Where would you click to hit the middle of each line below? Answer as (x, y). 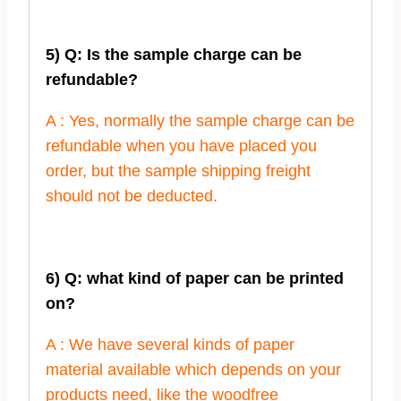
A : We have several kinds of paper (170, 345)
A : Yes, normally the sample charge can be (200, 121)
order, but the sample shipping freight (178, 171)
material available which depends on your (193, 370)
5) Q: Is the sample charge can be (174, 55)
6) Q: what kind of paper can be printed (195, 279)
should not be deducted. (132, 196)
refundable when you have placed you (181, 146)
